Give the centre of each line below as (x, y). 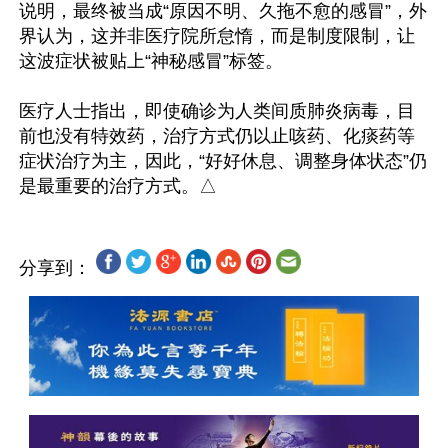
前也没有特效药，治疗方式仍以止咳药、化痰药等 (217, 136)
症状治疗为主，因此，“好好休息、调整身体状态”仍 (223, 161)
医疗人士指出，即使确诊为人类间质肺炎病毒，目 (217, 111)
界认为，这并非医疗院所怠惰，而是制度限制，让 (217, 36)
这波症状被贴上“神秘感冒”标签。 (151, 61)
